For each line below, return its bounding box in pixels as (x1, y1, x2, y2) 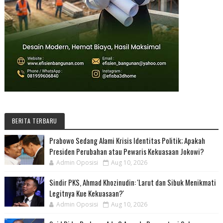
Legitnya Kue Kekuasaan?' (49, 187, 124, 199)
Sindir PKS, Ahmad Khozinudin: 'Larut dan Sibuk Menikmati (49, 176, 216, 188)
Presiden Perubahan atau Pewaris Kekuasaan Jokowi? (49, 145, 204, 157)
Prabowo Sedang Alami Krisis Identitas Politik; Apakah (49, 134, 205, 146)
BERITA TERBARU (11, 116, 57, 125)
